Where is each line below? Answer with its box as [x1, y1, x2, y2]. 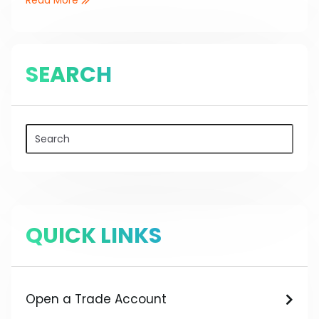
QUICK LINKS [26, 221, 162, 251]
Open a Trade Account [26, 291, 167, 308]
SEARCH [26, 59, 112, 90]
